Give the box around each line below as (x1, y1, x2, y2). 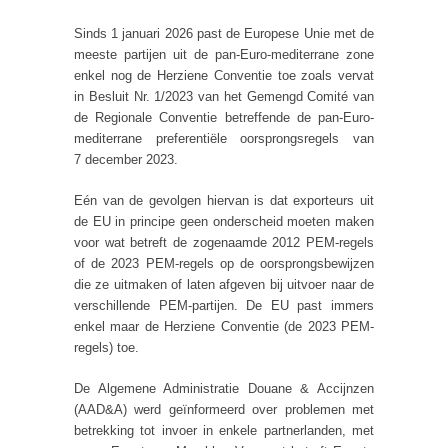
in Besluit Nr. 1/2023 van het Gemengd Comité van (74, 88, 374, 104)
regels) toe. (74, 339, 139, 355)
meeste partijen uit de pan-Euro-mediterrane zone (74, 46, 374, 62)
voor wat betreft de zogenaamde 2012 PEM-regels (74, 234, 374, 250)
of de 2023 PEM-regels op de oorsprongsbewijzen (74, 255, 374, 271)
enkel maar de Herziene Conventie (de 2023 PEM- (74, 318, 374, 334)
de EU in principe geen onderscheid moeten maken (74, 213, 374, 229)
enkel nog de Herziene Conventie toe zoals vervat (74, 67, 374, 83)
